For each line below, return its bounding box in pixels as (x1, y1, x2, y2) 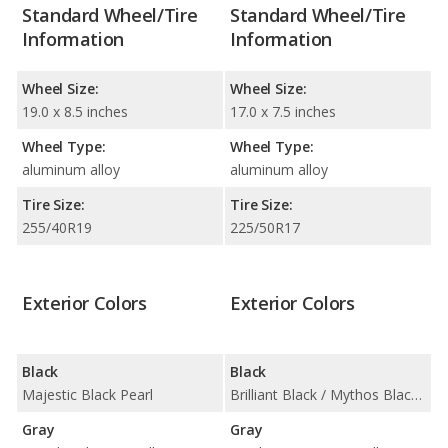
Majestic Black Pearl (22, 384, 153, 404)
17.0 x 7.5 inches (230, 101, 336, 121)
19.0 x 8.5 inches (22, 101, 128, 121)
